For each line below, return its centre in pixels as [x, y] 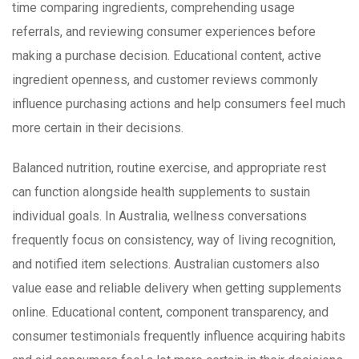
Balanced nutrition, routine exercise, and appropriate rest [169, 168]
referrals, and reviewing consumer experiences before [164, 32]
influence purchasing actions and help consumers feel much [179, 104]
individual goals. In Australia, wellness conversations [159, 216]
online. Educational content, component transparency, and [170, 313]
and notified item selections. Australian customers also [166, 264]
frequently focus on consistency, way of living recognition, [174, 240]
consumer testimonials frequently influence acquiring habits [179, 337]
